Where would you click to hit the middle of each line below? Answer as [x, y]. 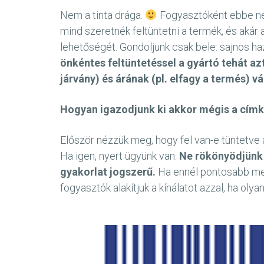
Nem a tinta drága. [103, 15]
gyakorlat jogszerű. [108, 171]
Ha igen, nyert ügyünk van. [120, 156]
